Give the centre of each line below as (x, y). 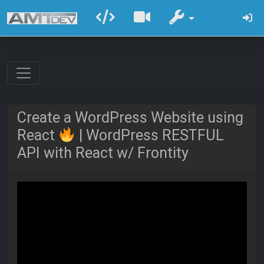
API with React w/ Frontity (103, 153)
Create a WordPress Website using (130, 118)
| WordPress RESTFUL (149, 135)
